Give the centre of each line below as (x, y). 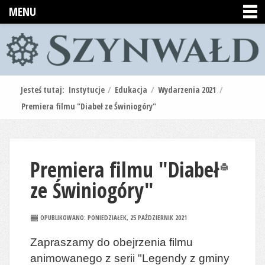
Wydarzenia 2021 (187, 89)
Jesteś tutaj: (45, 89)
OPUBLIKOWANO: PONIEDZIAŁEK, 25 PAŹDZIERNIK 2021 (113, 217)
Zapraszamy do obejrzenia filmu (112, 242)
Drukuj (233, 178)
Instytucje (87, 89)
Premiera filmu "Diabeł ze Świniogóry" (89, 106)
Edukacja (131, 89)
